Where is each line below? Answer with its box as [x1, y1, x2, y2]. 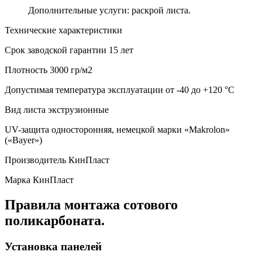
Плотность [5, 65, 47, 75]
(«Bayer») [5, 135, 42, 146]
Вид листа [5, 105, 46, 115]
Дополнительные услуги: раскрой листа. [28, 5, 191, 16]
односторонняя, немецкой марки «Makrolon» [49, 125, 230, 135]
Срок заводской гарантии [5, 45, 106, 56]
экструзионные [46, 105, 109, 115]
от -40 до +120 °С [163, 85, 235, 95]
